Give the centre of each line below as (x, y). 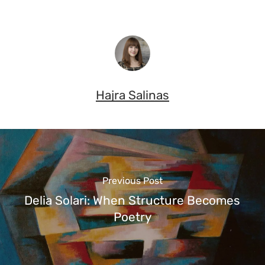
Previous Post (132, 181)
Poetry (132, 217)
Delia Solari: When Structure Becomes (132, 201)
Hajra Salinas (132, 95)
